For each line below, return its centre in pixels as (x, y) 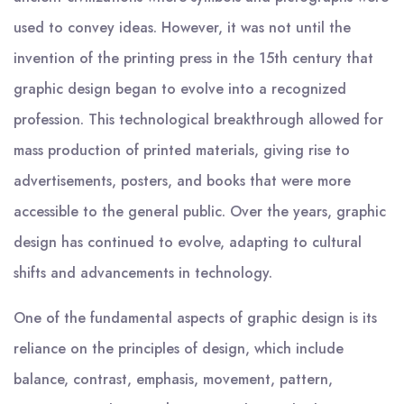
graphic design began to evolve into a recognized (180, 89)
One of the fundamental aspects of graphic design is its (195, 318)
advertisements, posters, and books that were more (182, 181)
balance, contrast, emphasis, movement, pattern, (173, 379)
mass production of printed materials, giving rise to (182, 150)
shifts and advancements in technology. (143, 273)
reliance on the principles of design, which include (179, 349)
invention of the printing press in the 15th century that (193, 58)
